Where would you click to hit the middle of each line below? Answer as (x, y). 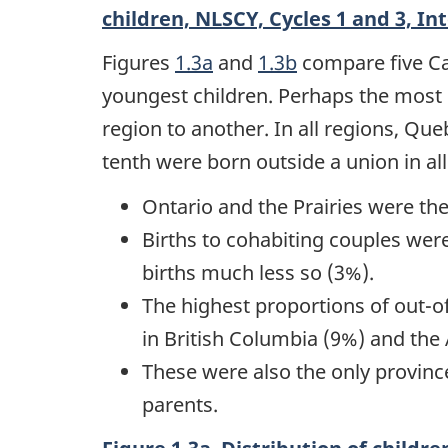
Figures (138, 63)
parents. (180, 404)
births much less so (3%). (258, 272)
